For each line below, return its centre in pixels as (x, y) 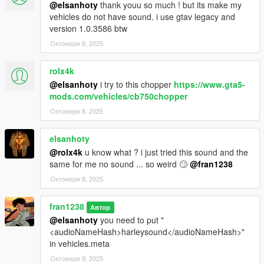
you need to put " (131, 220)
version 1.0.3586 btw (88, 29)
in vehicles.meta (80, 244)
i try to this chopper (136, 85)
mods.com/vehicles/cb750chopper (118, 96)
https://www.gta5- (209, 85)
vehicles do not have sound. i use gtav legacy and (142, 17)
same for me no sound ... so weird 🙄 (120, 164)
